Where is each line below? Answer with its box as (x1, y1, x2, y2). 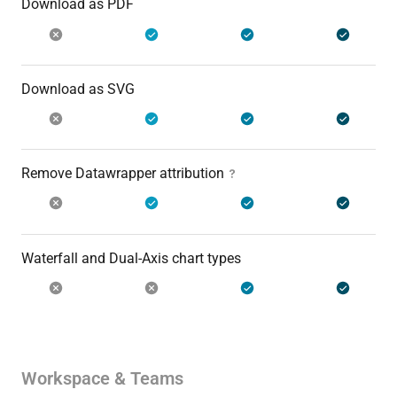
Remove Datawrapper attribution (21, 165, 224, 183)
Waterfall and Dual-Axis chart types (21, 249, 241, 267)
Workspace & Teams (21, 367, 183, 389)
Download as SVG (21, 80, 135, 97)
